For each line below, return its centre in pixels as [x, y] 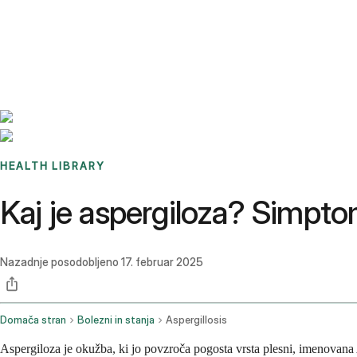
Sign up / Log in [80, 39]
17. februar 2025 [162, 262]
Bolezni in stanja [116, 320]
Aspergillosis [196, 320]
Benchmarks [51, 20]
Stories [99, 20]
